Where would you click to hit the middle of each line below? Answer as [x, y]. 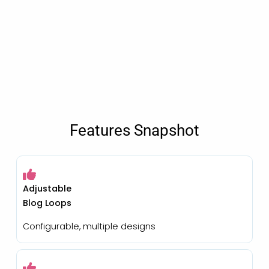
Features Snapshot [134, 130]
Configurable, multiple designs [89, 226]
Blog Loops [47, 203]
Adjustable [47, 188]
